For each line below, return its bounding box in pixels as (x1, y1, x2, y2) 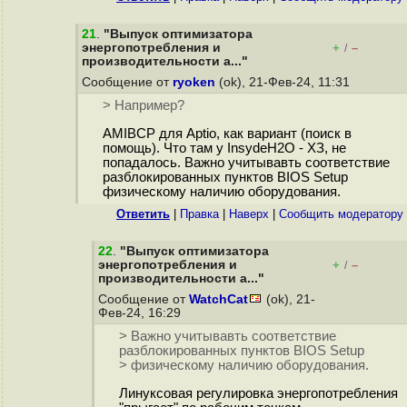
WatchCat (189, 293, 248, 306)
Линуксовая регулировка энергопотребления (118, 386, 398, 402)
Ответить (116, 207, 170, 221)
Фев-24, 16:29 (98, 306, 184, 320)
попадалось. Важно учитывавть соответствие (102, 155, 390, 171)
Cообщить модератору (279, 207, 403, 221)
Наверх (229, 207, 269, 221)
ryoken (173, 75, 215, 89)
